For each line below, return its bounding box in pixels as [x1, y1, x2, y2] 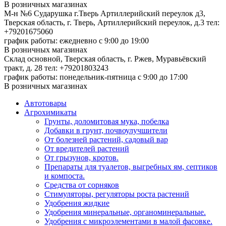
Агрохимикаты [24, 108, 77, 117]
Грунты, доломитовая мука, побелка [44, 117, 169, 126]
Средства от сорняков [44, 181, 119, 190]
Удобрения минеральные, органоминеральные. [44, 208, 206, 217]
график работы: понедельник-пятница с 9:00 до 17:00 [4, 73, 188, 82]
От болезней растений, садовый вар [44, 135, 168, 144]
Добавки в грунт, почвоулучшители [44, 126, 167, 135]
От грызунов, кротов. [44, 153, 119, 162]
